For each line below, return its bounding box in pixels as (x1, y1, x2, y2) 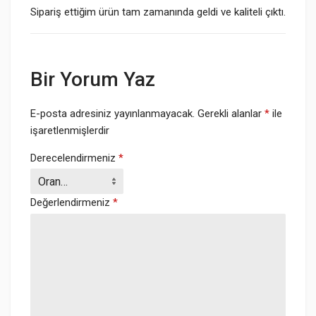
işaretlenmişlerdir (30, 124, 109, 137)
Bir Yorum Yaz (30, 68, 155, 91)
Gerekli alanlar (197, 107, 265, 120)
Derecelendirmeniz (30, 152, 119, 164)
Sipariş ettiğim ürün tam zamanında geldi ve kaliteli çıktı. (30, 6, 286, 18)
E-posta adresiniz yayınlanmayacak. (30, 107, 195, 120)
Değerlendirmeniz (30, 196, 113, 209)
